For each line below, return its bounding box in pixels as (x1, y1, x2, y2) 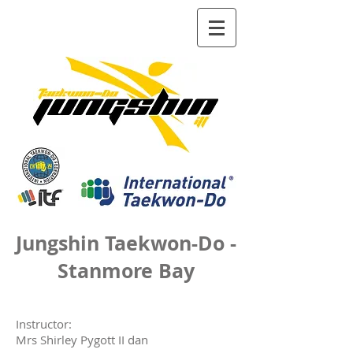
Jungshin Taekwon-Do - (16, 229, 236, 257)
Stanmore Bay (58, 257, 195, 284)
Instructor (16, 316, 69, 332)
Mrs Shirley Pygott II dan (16, 332, 148, 347)
